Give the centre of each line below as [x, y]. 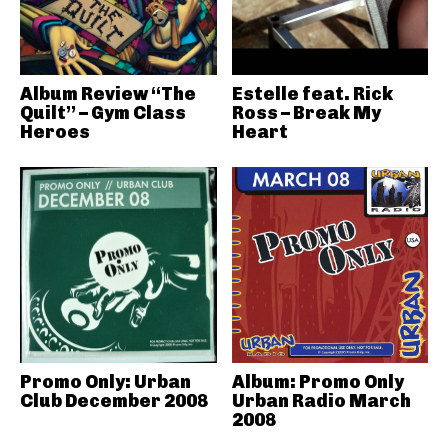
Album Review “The [108, 93]
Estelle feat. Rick [312, 93]
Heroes [55, 131]
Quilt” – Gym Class [103, 112]
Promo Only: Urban [105, 382]
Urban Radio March [321, 401]
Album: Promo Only [317, 382]
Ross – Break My [306, 112]
